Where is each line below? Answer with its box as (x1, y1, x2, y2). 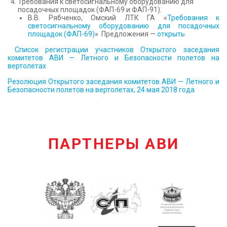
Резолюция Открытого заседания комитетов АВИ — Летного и (8, 78, 219, 86)
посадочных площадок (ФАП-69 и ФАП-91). (18, 6, 162, 14)
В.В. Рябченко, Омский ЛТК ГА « (28, 14, 167, 22)
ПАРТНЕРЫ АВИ (48, 135, 179, 153)
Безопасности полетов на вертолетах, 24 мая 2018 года (8, 86, 195, 94)
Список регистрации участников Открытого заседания (8, 46, 219, 54)
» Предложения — (95, 30, 157, 38)
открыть (157, 30, 185, 38)
